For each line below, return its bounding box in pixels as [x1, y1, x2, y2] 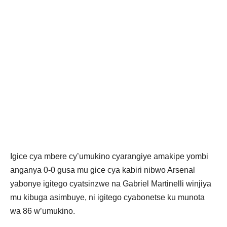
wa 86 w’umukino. [10, 206, 75, 215]
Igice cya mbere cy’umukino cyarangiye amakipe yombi [10, 152, 208, 161]
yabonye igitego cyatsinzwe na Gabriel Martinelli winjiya [10, 179, 211, 188]
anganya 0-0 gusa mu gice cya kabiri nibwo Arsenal [10, 165, 195, 174]
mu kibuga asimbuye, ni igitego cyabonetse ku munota [10, 193, 205, 202]
